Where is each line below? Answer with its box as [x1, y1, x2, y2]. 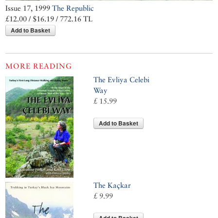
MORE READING [5, 62, 73, 71]
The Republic [52, 4, 94, 13]
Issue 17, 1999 [5, 4, 53, 13]
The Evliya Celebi [93, 75, 150, 84]
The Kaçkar [93, 181, 131, 190]
